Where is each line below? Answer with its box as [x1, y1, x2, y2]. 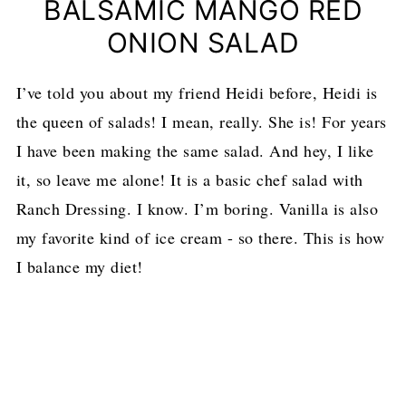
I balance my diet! [15, 256, 143, 278]
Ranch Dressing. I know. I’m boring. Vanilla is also [15, 198, 379, 220]
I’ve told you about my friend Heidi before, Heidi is [15, 82, 378, 104]
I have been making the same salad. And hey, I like [15, 140, 374, 162]
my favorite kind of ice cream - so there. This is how [15, 227, 385, 249]
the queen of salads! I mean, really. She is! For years [15, 111, 387, 133]
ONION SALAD [106, 26, 300, 60]
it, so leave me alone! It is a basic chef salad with [15, 169, 363, 191]
